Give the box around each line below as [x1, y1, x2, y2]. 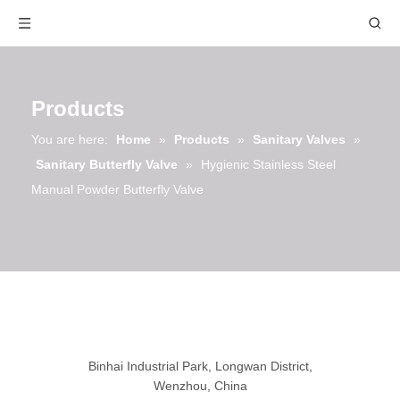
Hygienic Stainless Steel [201, 157, 336, 171]
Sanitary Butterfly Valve [36, 157, 178, 171]
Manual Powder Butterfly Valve [31, 182, 204, 196]
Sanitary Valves [253, 132, 346, 146]
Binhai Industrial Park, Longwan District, [87, 359, 312, 373]
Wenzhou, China [153, 379, 247, 393]
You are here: [31, 132, 108, 146]
